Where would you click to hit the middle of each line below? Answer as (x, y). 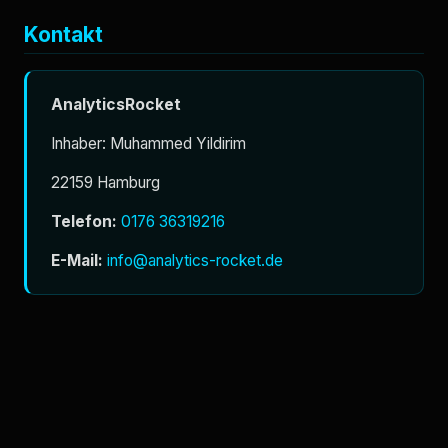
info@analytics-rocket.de (195, 261)
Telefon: (84, 222)
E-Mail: (77, 261)
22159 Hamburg (105, 183)
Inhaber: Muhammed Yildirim (148, 144)
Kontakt (63, 34)
